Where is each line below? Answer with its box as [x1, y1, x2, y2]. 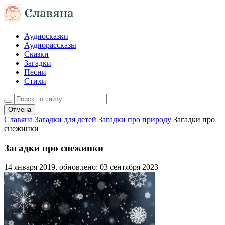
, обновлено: [55, 163, 100, 172]
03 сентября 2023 [100, 163, 158, 172]
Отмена [8, 106, 31, 114]
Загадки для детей [35, 115, 96, 124]
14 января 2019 [4, 163, 55, 172]
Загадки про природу [98, 115, 171, 124]
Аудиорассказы [24, 41, 76, 49]
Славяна [4, 115, 33, 124]
